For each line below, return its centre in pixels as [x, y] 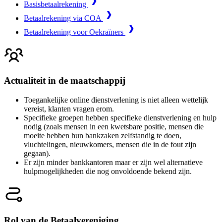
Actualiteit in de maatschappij [65, 81]
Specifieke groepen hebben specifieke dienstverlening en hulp [120, 118]
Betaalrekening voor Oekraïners [75, 32]
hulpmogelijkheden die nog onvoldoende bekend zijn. [108, 171]
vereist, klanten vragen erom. [69, 109]
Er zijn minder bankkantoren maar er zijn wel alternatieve [113, 163]
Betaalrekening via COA [63, 18]
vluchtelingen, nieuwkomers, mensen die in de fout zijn [110, 145]
